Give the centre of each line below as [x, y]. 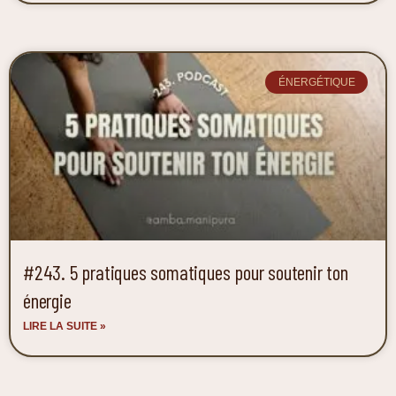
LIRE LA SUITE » [65, 326]
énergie [47, 300]
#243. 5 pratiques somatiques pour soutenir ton [186, 272]
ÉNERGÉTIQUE [316, 83]
